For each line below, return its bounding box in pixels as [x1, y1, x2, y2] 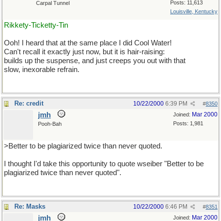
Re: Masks [14, 203, 45, 210]
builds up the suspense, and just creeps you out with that [4, 57, 185, 65]
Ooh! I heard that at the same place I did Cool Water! [4, 39, 172, 47]
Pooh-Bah [38, 121, 62, 127]
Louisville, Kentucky [170, 8, 218, 14]
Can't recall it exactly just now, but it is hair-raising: [4, 48, 165, 56]
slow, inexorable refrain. [4, 66, 79, 74]
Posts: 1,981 [173, 120, 203, 126]
